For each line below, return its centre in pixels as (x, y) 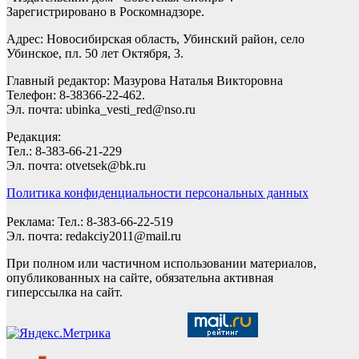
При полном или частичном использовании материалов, (161, 263)
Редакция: (34, 136)
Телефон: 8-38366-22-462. (76, 95)
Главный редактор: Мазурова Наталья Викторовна (145, 80)
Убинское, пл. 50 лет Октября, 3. (95, 53)
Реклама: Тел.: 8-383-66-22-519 (90, 221)
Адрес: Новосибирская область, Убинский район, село (155, 38)
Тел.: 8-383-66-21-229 (64, 151)
